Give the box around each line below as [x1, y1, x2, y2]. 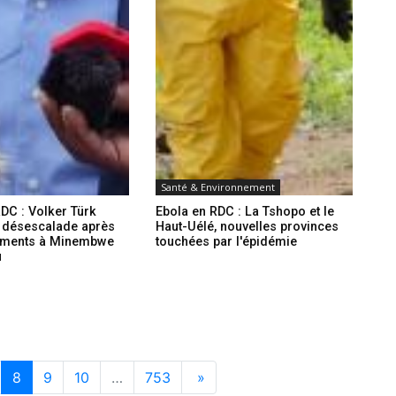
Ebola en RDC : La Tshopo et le [155, 204, 334, 220]
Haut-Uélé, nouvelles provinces [155, 219, 339, 235]
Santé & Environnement [160, 180, 275, 194]
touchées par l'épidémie [155, 234, 297, 250]
